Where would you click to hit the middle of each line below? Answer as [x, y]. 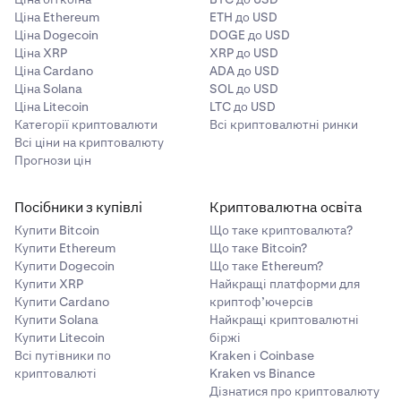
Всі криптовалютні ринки [284, 124]
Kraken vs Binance [262, 373]
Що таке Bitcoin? [258, 248]
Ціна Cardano [54, 71]
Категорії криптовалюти [86, 124]
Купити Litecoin [60, 337]
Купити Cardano [62, 302]
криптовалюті [55, 373]
